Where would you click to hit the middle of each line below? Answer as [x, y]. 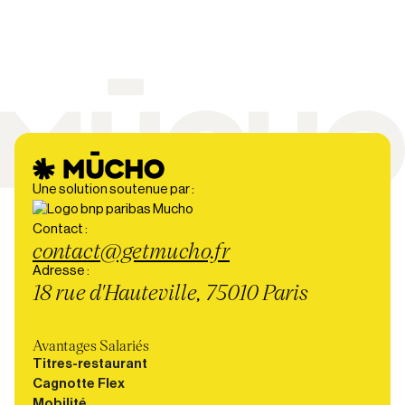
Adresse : [61, 270]
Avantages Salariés [91, 344]
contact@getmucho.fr [131, 250]
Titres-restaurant [90, 363]
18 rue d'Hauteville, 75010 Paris [170, 291]
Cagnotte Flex [79, 383]
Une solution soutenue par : [113, 189]
